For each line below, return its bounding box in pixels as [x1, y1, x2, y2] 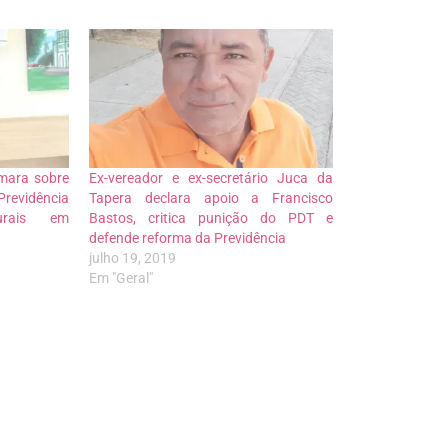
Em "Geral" [89, 269, 154, 286]
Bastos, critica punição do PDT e [89, 209, 333, 226]
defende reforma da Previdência [89, 229, 287, 246]
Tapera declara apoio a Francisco [89, 189, 333, 206]
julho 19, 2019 [89, 249, 177, 266]
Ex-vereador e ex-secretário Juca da [89, 169, 333, 186]
